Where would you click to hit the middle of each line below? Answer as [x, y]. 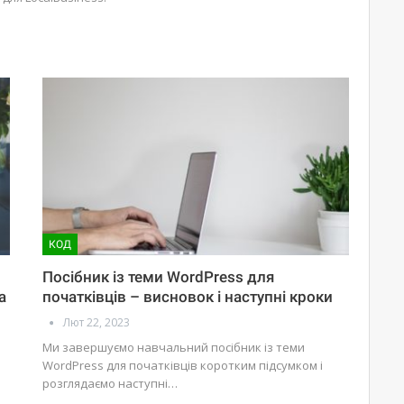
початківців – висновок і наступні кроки [188, 297]
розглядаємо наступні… [110, 384]
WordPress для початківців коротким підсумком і [183, 366]
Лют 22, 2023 [97, 323]
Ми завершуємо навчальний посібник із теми [174, 348]
